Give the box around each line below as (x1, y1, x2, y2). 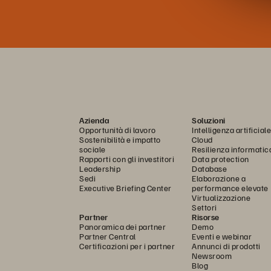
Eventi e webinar (192, 230, 252, 241)
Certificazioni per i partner (79, 240, 175, 251)
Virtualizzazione (192, 192, 250, 203)
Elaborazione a (192, 172, 246, 183)
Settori (192, 201, 217, 212)
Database (192, 163, 227, 174)
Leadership (79, 163, 120, 174)
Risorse (192, 211, 220, 222)
